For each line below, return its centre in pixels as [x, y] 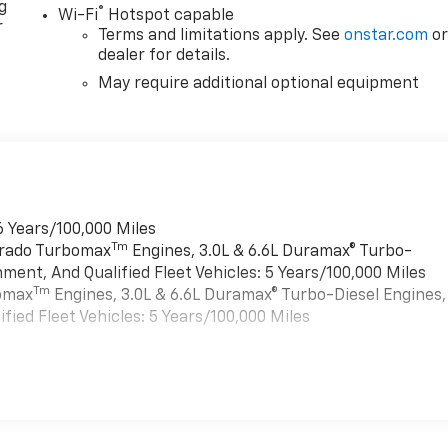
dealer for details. [164, 55]
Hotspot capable [169, 15]
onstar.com [386, 35]
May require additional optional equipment [259, 83]
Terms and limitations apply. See [221, 35]
